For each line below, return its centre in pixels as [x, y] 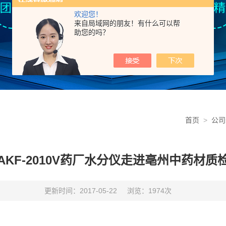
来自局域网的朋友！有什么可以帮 [127, 23]
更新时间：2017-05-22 [81, 191]
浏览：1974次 [149, 191]
